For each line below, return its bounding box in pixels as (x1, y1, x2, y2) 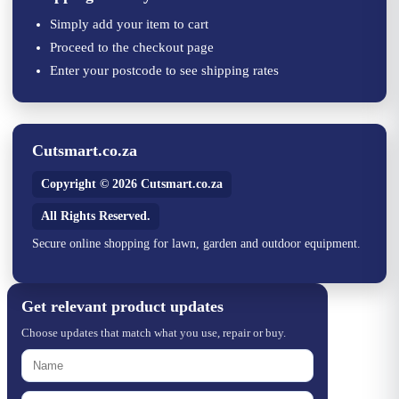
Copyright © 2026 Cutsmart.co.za (41, 176, 223, 191)
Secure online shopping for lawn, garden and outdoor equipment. (32, 236, 361, 250)
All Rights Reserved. (41, 208, 151, 223)
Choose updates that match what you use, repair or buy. (21, 325, 286, 339)
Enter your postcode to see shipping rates (50, 62, 279, 77)
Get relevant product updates (21, 297, 224, 315)
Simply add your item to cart (50, 16, 208, 31)
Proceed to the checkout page (50, 39, 214, 54)
